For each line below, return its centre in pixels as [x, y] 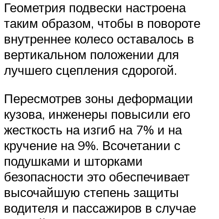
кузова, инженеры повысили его [97, 114]
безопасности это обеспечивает [97, 176]
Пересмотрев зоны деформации [99, 98]
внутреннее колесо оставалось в [99, 39]
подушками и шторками [73, 161]
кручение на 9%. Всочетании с [92, 145]
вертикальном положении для [91, 55]
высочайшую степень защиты [91, 192]
